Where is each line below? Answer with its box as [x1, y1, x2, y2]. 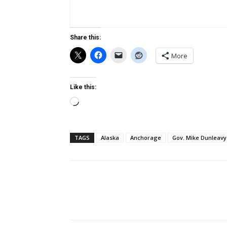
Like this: [70, 84, 96, 91]
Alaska [101, 134, 119, 141]
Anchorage [130, 134, 161, 141]
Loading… [79, 98, 113, 107]
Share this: [70, 34, 101, 41]
